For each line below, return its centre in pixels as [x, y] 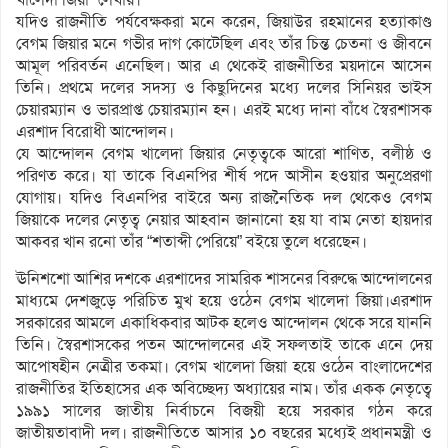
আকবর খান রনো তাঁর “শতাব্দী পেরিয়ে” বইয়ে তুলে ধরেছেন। [191, 242]
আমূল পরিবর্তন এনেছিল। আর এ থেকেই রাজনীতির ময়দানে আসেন [224, 66]
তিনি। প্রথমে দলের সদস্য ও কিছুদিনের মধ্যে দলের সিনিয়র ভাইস [224, 88]
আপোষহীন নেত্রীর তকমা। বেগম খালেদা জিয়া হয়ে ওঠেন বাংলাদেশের [224, 367]
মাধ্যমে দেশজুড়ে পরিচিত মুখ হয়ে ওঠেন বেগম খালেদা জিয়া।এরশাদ [224, 301]
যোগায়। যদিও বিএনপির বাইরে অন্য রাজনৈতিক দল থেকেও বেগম [224, 198]
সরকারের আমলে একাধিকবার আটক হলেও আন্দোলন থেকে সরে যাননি [224, 323]
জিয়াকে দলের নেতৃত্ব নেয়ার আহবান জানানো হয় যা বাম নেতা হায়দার [224, 220]
